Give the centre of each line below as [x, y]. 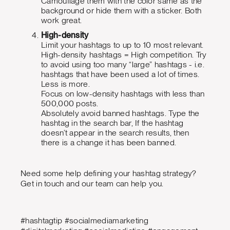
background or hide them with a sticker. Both [121, 10]
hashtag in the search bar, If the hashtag [112, 123]
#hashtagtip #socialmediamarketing [84, 220]
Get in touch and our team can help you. [92, 183]
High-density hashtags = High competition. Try [124, 54]
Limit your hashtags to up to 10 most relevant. [122, 45]
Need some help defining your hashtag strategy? [109, 173]
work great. [62, 20]
